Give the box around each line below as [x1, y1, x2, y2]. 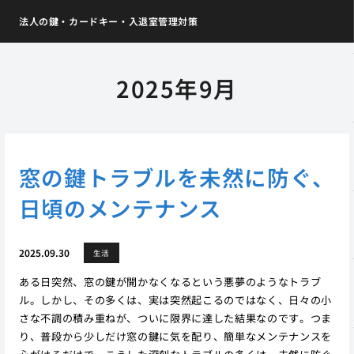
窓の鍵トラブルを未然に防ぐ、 [18, 160, 335, 193]
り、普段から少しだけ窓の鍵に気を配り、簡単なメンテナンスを [18, 328, 332, 344]
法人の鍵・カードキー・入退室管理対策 [18, 14, 198, 28]
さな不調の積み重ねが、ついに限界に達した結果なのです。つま [18, 310, 332, 326]
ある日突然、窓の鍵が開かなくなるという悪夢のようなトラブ [18, 273, 322, 289]
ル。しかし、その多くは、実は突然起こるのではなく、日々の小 [18, 292, 332, 307]
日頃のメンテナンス [18, 191, 222, 224]
